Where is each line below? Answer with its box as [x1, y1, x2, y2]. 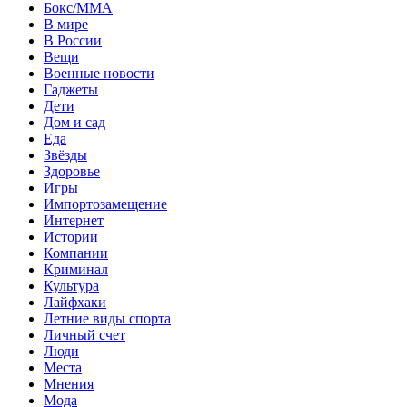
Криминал [44, 261, 108, 277]
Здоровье [44, 163, 100, 179]
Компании [44, 244, 108, 261]
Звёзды [44, 146, 87, 163]
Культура [44, 277, 99, 293]
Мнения [44, 375, 94, 392]
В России [44, 32, 102, 48]
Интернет [44, 212, 104, 228]
